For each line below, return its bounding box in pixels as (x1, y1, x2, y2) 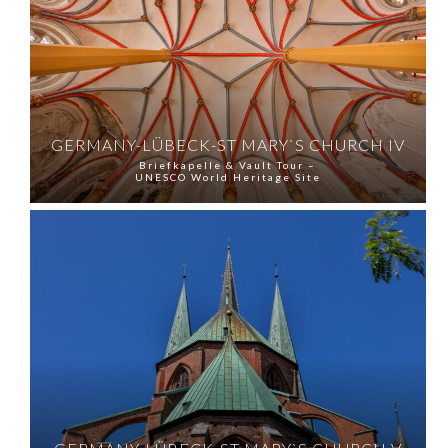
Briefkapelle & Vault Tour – (139, 158, 317, 171)
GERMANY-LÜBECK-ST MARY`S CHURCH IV (50, 134, 405, 154)
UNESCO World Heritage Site (134, 170, 321, 183)
